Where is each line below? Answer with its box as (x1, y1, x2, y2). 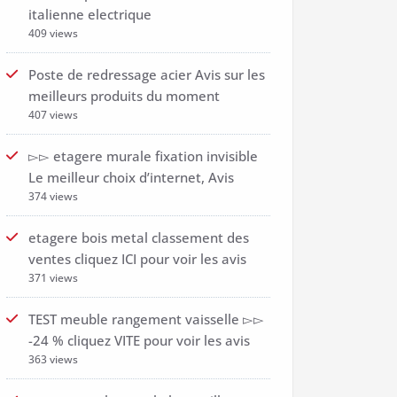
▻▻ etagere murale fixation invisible (28, 147, 258, 165)
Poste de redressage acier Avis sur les (28, 66, 265, 83)
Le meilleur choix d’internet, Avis (28, 168, 234, 186)
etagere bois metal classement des (28, 229, 249, 246)
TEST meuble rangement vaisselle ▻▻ (28, 310, 264, 328)
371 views (28, 270, 78, 285)
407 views (28, 107, 78, 122)
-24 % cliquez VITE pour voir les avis (28, 331, 250, 349)
